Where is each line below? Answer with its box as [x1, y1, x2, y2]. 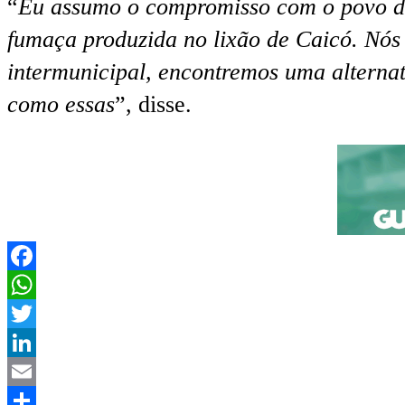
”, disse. [115, 91, 192, 118]
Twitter [7, 329, 75, 356]
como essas [7, 91, 115, 118]
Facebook [7, 271, 99, 298]
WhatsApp [7, 300, 108, 327]
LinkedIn [7, 358, 94, 385]
